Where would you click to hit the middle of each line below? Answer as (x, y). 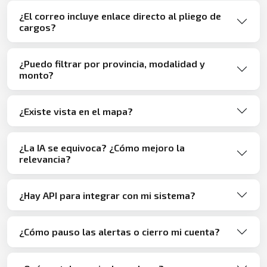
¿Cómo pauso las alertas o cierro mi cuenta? (119, 232)
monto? (36, 74)
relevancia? (45, 159)
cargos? (38, 27)
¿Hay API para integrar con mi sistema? (107, 195)
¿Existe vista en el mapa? (76, 111)
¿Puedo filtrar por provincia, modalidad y (112, 63)
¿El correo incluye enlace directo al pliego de (120, 15)
